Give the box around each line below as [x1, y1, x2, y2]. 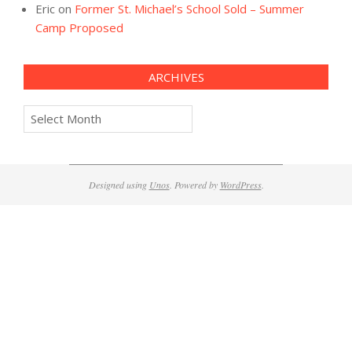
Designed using [88, 178, 149, 191]
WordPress [219, 178, 262, 191]
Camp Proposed [35, 20, 123, 35]
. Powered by [169, 178, 220, 191]
